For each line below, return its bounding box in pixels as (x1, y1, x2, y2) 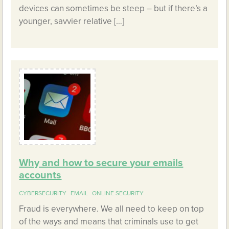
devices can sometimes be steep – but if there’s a (19, 3, 208, 14)
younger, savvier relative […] (19, 16, 125, 27)
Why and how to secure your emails (19, 157, 184, 170)
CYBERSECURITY (19, 190, 67, 197)
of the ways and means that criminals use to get (19, 216, 199, 227)
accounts (19, 169, 62, 182)
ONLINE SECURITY (92, 190, 144, 197)
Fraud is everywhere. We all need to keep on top (19, 203, 204, 215)
